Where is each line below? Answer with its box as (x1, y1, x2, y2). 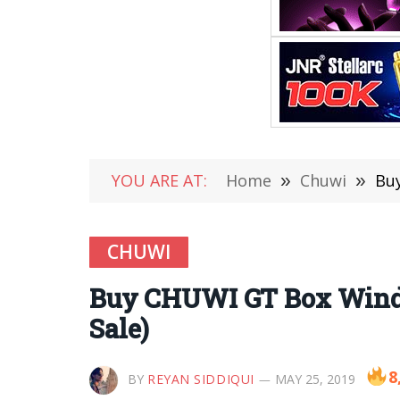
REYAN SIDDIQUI (147, 371, 254, 387)
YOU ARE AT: (112, 170, 207, 191)
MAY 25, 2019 (274, 371, 355, 387)
